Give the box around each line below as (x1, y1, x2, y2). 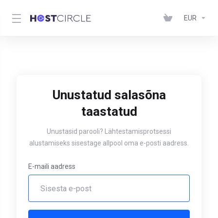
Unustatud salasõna (52, 88, 166, 102)
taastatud (81, 104, 137, 119)
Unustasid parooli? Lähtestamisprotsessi (47, 127, 171, 135)
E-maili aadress (28, 163, 75, 170)
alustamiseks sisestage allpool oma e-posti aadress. (29, 139, 189, 147)
